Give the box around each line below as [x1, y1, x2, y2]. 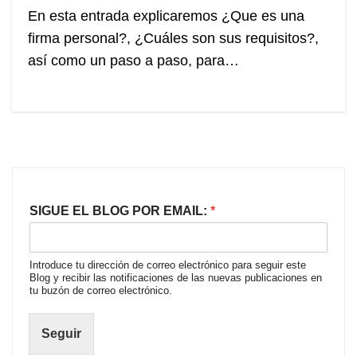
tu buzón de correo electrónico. [29, 284, 172, 297]
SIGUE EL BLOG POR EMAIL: [29, 204, 210, 218]
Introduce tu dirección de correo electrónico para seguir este [29, 259, 306, 272]
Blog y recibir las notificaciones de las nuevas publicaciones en [29, 272, 322, 284]
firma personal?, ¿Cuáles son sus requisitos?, [28, 30, 319, 47]
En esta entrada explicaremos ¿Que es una [28, 8, 304, 25]
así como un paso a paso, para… [28, 53, 239, 69]
